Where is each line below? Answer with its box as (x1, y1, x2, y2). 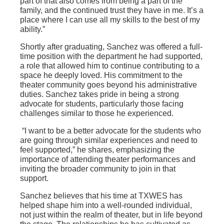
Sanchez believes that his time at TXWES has (20, 191, 182, 200)
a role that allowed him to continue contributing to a (20, 61, 199, 70)
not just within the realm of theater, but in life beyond (20, 210, 202, 219)
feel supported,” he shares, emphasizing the (20, 145, 174, 154)
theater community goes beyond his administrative (20, 80, 197, 89)
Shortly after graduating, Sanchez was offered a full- (20, 42, 202, 51)
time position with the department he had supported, (20, 52, 202, 61)
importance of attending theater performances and (20, 155, 195, 164)
